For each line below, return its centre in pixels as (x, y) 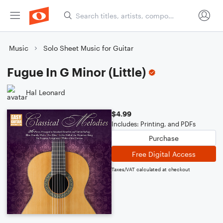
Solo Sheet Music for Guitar (88, 48)
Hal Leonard (46, 92)
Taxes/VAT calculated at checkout (151, 169)
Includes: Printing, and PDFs (154, 124)
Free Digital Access (164, 154)
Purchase (164, 138)
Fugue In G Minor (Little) (76, 72)
